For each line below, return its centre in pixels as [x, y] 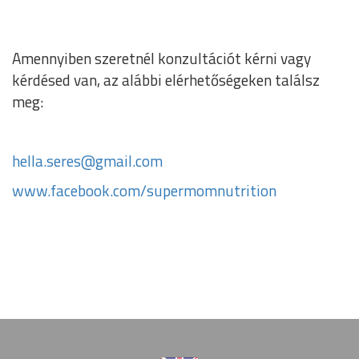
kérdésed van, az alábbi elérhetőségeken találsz [166, 80]
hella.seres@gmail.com [87, 161]
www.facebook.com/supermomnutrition [144, 190]
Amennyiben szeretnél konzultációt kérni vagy [161, 58]
